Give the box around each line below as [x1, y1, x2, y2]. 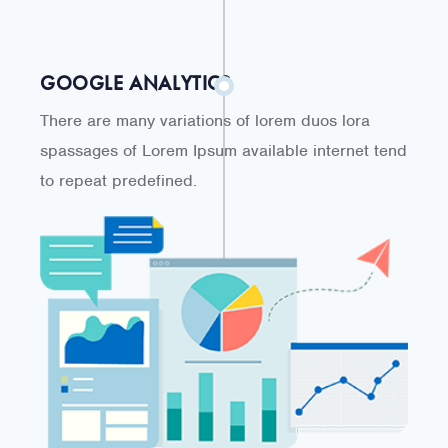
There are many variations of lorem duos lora [40, 109, 370, 131]
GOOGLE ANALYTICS [40, 69, 231, 96]
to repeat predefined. [40, 169, 197, 191]
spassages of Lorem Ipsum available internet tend [40, 139, 407, 161]
